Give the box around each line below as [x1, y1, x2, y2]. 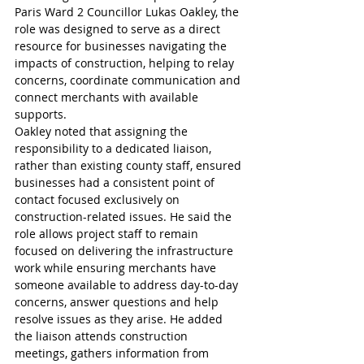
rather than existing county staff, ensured [15, 158, 245, 173]
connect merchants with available [15, 89, 201, 105]
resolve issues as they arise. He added [15, 311, 226, 327]
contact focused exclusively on [15, 192, 183, 207]
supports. [15, 106, 67, 122]
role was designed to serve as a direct [15, 21, 223, 37]
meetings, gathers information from [15, 345, 212, 361]
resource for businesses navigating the [15, 38, 230, 54]
